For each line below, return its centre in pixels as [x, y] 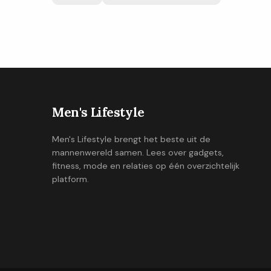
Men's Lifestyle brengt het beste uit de [131, 139]
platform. [70, 179]
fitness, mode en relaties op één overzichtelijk [146, 166]
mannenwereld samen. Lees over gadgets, [138, 153]
